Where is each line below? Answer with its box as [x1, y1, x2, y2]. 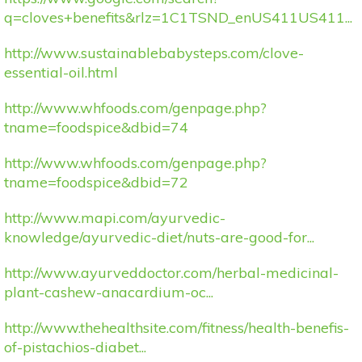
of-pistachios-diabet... [4, 337, 146, 356]
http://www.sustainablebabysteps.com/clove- [4, 43, 304, 62]
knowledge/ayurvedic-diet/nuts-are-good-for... [4, 227, 314, 246]
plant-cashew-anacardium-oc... [4, 282, 213, 301]
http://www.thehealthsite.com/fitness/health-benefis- [4, 318, 349, 337]
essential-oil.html [4, 62, 118, 82]
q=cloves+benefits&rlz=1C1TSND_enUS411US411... [4, 7, 352, 27]
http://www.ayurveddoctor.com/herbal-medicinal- [4, 263, 339, 282]
